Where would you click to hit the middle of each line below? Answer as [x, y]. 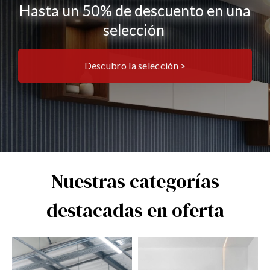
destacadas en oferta [135, 210]
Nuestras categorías [135, 181]
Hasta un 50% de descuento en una [135, 10]
